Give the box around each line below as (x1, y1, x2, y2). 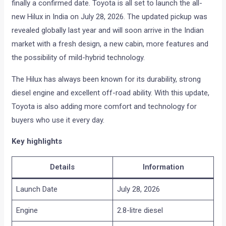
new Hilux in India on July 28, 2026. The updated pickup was (12, 12, 208, 22)
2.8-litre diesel (117, 206, 163, 215)
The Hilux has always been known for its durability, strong (12, 75, 201, 84)
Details (50, 162, 75, 172)
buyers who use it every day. (12, 116, 105, 125)
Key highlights (12, 137, 63, 146)
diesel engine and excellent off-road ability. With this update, (12, 88, 210, 98)
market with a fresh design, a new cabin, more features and (12, 39, 209, 49)
